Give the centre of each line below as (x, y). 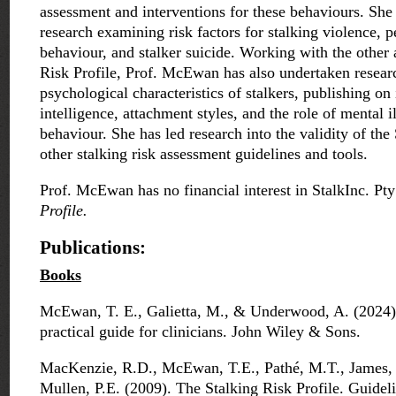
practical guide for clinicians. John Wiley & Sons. (200, 332)
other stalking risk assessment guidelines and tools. (204, 154)
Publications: (93, 247)
